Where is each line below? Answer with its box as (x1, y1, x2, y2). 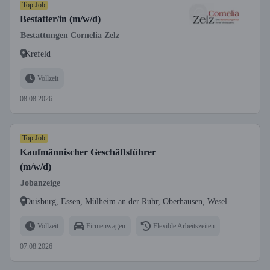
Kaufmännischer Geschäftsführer (20, 147, 156, 157)
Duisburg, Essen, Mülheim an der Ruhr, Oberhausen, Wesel (25, 196, 227, 206)
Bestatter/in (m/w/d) (20, 14, 101, 24)
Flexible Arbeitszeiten (153, 221, 215, 230)
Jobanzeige (20, 178, 60, 187)
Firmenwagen (86, 221, 125, 230)
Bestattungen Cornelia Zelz (20, 31, 119, 40)
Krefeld (25, 49, 51, 58)
